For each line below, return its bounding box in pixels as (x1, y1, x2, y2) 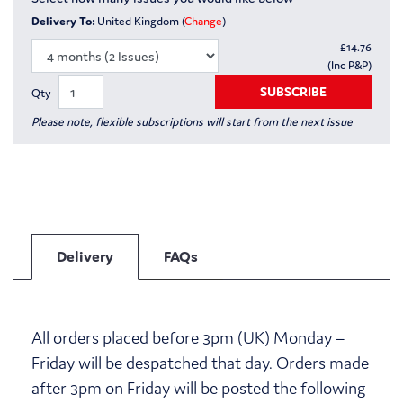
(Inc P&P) (327, 58, 372, 73)
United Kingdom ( (97, 13, 184, 29)
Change (184, 13, 222, 29)
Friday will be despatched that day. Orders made (31, 352, 369, 373)
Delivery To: (31, 13, 97, 29)
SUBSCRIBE (260, 83, 327, 100)
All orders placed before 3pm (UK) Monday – (31, 327, 345, 348)
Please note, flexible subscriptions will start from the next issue (31, 114, 353, 130)
